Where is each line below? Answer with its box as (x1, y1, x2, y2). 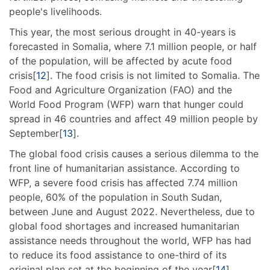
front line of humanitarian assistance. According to (9, 162, 240, 175)
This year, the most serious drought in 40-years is (9, 26, 236, 39)
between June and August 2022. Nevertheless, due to (9, 206, 255, 218)
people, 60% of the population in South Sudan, (9, 191, 222, 204)
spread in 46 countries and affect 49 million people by (9, 113, 258, 125)
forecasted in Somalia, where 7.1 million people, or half (9, 40, 257, 53)
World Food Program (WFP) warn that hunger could (9, 98, 243, 111)
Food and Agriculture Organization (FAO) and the (9, 84, 232, 96)
